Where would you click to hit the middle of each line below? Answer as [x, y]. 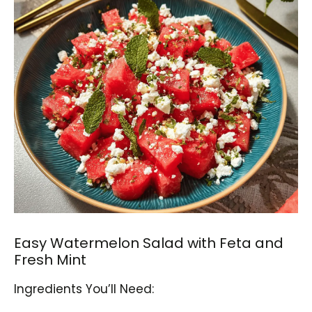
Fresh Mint [50, 259]
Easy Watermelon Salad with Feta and [149, 243]
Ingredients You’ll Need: [84, 289]
